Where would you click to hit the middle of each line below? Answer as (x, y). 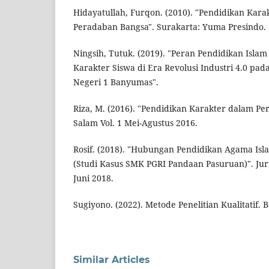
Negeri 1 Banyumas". (116, 82)
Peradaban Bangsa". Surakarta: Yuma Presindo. (170, 27)
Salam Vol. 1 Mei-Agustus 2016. (135, 123)
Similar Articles (112, 260)
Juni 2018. (93, 178)
